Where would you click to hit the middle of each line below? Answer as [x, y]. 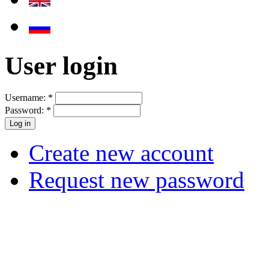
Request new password [137, 180]
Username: [26, 98]
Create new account [121, 153]
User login [61, 65]
